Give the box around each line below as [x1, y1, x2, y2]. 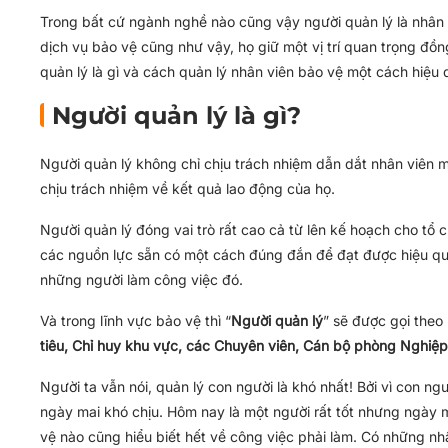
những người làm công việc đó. [40, 271, 243, 288]
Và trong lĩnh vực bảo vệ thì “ [40, 312, 231, 329]
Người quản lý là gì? [52, 101, 301, 130]
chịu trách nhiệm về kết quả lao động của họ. [40, 180, 335, 197]
